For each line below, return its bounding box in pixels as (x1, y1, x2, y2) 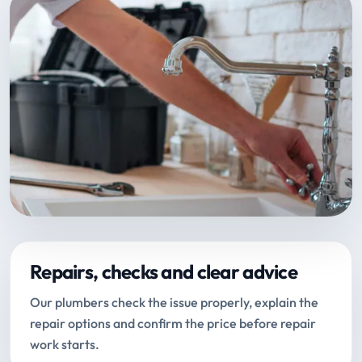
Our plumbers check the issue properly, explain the (30, 293, 318, 310)
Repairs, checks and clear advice (30, 259, 297, 284)
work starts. (30, 335, 99, 352)
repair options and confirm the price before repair (30, 314, 316, 331)
